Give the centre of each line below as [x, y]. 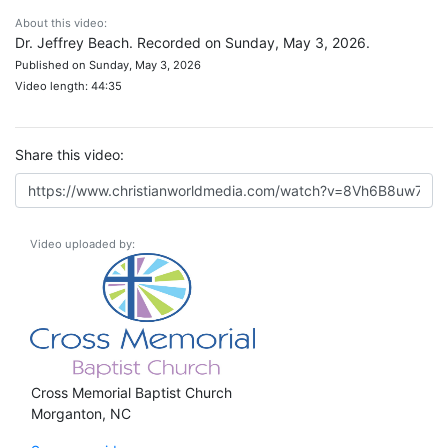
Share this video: [69, 154]
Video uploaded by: [82, 244]
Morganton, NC [81, 413]
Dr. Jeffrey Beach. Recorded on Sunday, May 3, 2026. [192, 42]
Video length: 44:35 [68, 86]
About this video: [61, 23]
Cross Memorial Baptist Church [131, 392]
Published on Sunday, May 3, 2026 [108, 65]
